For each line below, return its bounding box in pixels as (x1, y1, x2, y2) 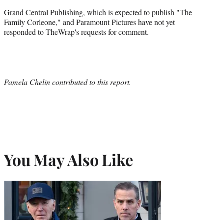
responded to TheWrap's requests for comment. (4, 26, 149, 37)
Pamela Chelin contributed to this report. (4, 76, 131, 87)
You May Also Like (4, 149, 133, 170)
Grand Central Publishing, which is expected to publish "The (4, 6, 192, 17)
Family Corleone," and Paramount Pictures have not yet (4, 16, 175, 27)
